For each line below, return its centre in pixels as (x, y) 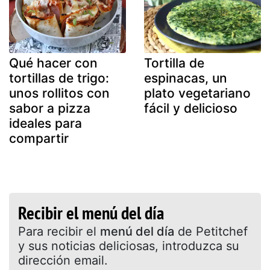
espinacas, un (186, 78)
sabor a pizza (50, 108)
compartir (39, 138)
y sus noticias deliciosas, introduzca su (129, 246)
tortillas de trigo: (59, 78)
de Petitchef (211, 231)
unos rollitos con (59, 93)
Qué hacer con (53, 63)
